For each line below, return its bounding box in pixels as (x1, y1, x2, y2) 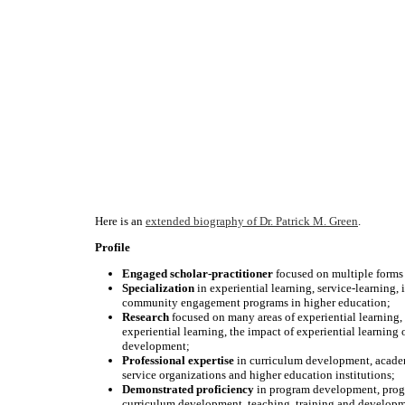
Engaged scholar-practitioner (122, 267, 273, 281)
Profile (95, 240, 130, 255)
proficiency (196, 382, 254, 397)
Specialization (122, 281, 194, 296)
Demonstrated (122, 382, 193, 397)
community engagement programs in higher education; (122, 296, 391, 310)
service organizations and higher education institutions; (122, 368, 395, 382)
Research (122, 310, 169, 325)
